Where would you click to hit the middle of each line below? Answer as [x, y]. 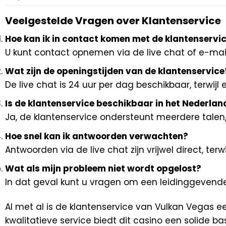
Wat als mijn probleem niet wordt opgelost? [103, 168]
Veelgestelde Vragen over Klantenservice [113, 21]
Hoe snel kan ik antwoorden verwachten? [97, 136]
